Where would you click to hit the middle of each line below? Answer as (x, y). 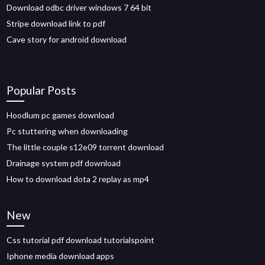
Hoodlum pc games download (61, 115)
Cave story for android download (67, 39)
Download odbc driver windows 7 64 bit (79, 7)
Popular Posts (42, 90)
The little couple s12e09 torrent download (85, 147)
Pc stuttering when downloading (67, 131)
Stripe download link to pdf (56, 23)
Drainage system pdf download (64, 163)
